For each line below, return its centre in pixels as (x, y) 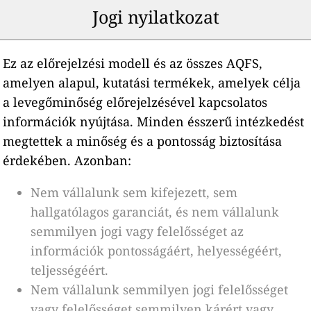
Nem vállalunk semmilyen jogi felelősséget (160, 289)
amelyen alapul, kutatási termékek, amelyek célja (152, 82)
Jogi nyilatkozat (155, 16)
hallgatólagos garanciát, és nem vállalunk (155, 211)
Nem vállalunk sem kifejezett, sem (134, 192)
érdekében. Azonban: (67, 160)
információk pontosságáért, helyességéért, (157, 250)
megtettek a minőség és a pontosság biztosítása (143, 141)
